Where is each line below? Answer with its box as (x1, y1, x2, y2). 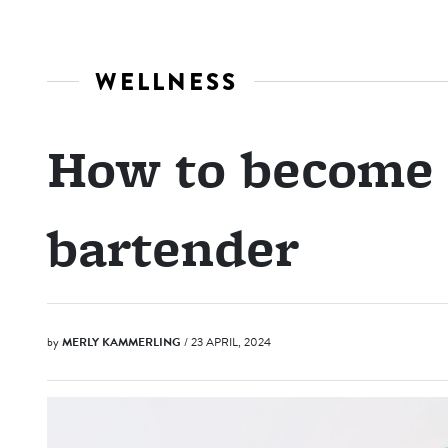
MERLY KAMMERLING (62, 333, 181, 351)
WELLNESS (95, 64, 238, 99)
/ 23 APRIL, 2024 (184, 333, 271, 351)
